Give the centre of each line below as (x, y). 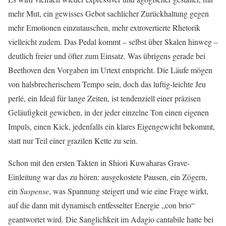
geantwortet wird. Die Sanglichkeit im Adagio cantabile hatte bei (111, 219)
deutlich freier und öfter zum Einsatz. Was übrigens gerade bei (107, 55)
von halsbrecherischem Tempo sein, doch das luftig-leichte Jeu (107, 84)
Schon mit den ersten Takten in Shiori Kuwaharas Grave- (99, 162)
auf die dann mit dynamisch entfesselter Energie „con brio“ (101, 205)
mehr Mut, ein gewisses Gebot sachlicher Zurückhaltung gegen (108, 13)
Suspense (34, 191)
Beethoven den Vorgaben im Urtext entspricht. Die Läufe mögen (110, 70)
